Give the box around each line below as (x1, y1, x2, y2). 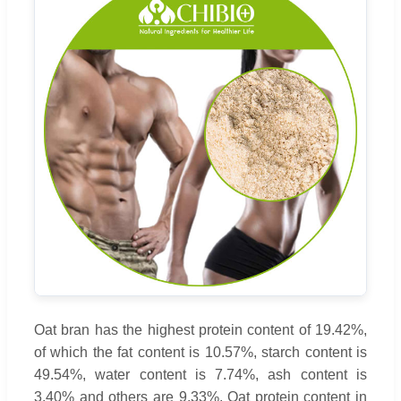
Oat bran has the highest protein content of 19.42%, (34, 321, 367, 337)
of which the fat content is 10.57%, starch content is (34, 344, 367, 360)
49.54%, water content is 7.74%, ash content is (34, 366, 367, 382)
